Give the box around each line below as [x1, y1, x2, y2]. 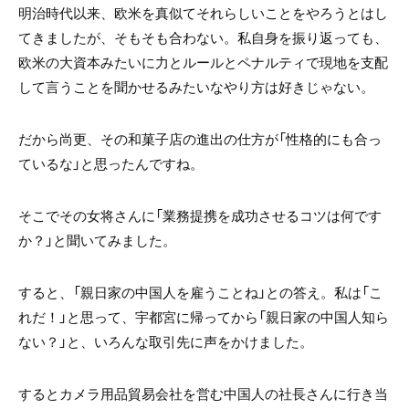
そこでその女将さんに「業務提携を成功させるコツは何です [18, 204, 382, 225]
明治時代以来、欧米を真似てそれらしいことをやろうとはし [18, 2, 388, 23]
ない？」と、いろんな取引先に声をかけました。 [18, 330, 313, 351]
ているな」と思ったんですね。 [18, 152, 204, 173]
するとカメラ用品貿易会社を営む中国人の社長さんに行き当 [18, 383, 388, 404]
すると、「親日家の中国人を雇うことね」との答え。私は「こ [18, 281, 383, 302]
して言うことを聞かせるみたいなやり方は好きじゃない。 [18, 76, 374, 97]
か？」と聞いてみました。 [18, 229, 176, 250]
